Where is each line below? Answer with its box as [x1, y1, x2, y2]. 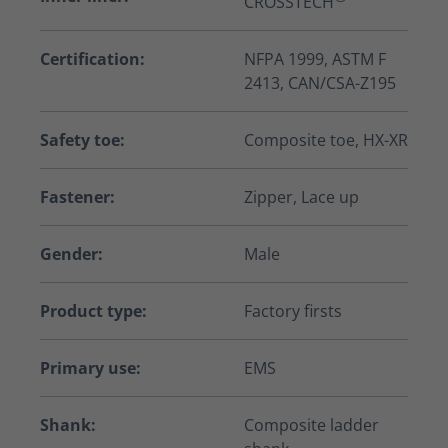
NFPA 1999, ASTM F [244, 48, 386, 71]
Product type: [40, 300, 147, 323]
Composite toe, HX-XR [244, 129, 408, 152]
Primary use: [40, 357, 141, 380]
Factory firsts [244, 300, 342, 323]
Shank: [40, 414, 96, 437]
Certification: [40, 48, 145, 71]
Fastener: [40, 186, 115, 209]
